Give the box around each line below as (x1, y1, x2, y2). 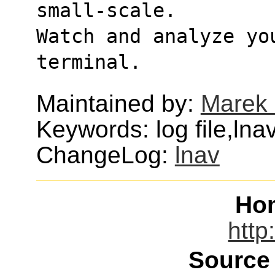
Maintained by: (36, 90, 201, 117)
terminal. (36, 50, 141, 73)
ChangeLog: (36, 141, 175, 168)
